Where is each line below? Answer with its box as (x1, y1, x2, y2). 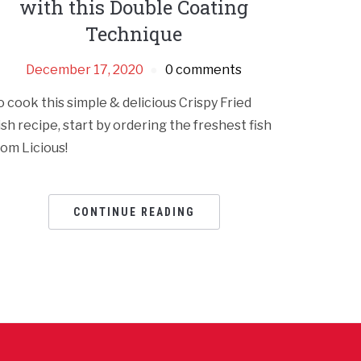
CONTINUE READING (73, 205, 195, 219)
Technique (85, 21, 183, 48)
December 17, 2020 (26, 62, 144, 78)
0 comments (165, 62, 243, 78)
